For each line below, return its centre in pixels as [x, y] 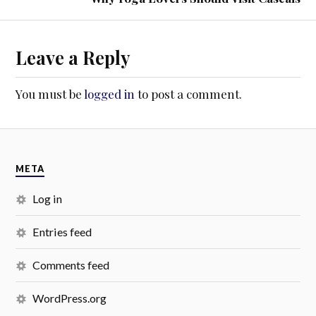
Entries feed [62, 232]
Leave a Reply [73, 57]
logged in [110, 94]
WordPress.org [70, 298]
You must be [50, 94]
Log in [48, 199]
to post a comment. [189, 94]
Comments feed [71, 265]
